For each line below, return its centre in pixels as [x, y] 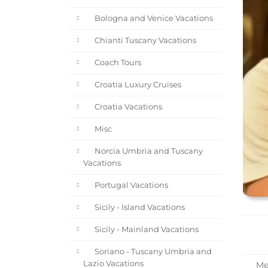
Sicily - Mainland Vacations [145, 229]
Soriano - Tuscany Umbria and [152, 252]
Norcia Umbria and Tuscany [147, 151]
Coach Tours [117, 63]
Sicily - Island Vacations [138, 207]
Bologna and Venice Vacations [153, 18]
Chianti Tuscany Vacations [144, 40]
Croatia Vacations [127, 107]
